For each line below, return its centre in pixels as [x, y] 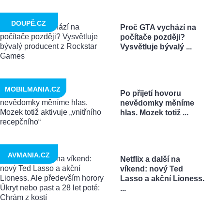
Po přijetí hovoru [150, 93]
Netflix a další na [150, 159]
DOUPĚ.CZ [29, 23]
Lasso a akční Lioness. [162, 179]
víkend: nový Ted [151, 169]
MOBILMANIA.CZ [33, 89]
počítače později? [152, 37]
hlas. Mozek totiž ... [154, 113]
